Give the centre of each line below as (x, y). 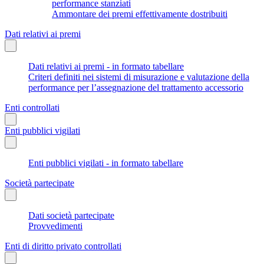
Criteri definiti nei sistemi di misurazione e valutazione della (139, 77)
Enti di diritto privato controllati (63, 246)
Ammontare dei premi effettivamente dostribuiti (140, 14)
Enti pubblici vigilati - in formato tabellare (106, 163)
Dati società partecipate (71, 215)
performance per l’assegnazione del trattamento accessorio (136, 87)
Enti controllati (32, 107)
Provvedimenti (55, 226)
